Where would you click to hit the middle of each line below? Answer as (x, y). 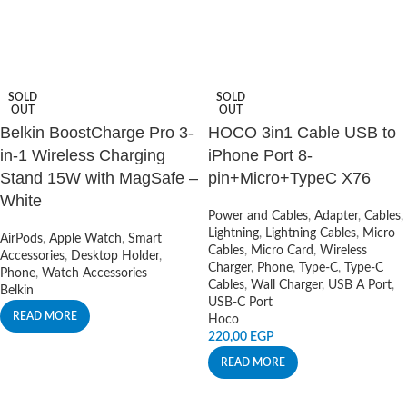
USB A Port (360, 285)
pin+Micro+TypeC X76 (289, 178)
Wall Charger (286, 285)
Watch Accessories (94, 273)
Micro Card (282, 251)
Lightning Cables (311, 233)
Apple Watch (85, 239)
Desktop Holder (115, 256)
